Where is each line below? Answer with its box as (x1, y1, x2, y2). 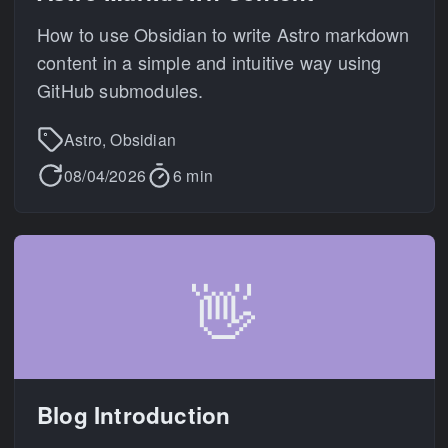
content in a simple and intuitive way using (37, 48, 382, 75)
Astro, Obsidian (64, 128, 176, 150)
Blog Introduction (37, 398, 231, 431)
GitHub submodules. (37, 76, 204, 103)
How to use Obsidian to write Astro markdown (37, 20, 410, 47)
